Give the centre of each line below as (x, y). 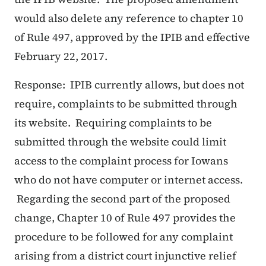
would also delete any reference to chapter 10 (129, 18)
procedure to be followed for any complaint (123, 237)
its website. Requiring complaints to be (113, 123)
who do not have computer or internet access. (129, 180)
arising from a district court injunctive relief (125, 256)
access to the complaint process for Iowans (121, 161)
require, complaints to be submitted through (126, 104)
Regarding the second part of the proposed (122, 199)
